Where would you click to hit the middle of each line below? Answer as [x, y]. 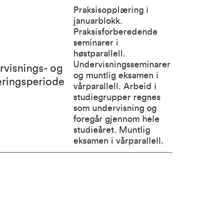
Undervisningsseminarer [122, 64]
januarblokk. [98, 21]
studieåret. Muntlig [111, 130]
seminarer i [96, 43]
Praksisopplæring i [111, 10]
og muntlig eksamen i [116, 75]
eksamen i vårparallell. [118, 141]
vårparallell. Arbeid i [115, 86]
